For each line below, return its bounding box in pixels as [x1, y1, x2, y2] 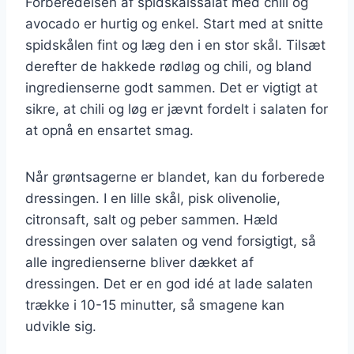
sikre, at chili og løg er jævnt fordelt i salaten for [25, 100, 328, 117]
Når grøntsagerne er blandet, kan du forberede [25, 168, 325, 185]
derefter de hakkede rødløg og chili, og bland [25, 58, 312, 74]
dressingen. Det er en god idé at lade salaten [25, 275, 313, 292]
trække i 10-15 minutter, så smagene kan [25, 296, 284, 313]
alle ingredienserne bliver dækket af [25, 254, 254, 270]
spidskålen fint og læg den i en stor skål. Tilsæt [25, 36, 326, 53]
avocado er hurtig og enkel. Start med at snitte [25, 15, 323, 32]
